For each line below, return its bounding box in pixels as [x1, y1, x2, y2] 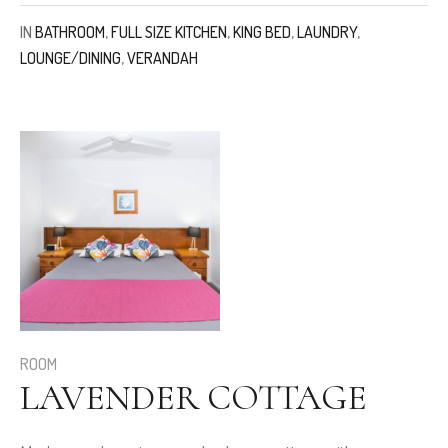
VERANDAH [127, 48, 198, 69]
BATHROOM [35, 22, 105, 43]
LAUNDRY [297, 22, 357, 43]
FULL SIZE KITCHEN [111, 22, 227, 43]
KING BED [233, 22, 291, 43]
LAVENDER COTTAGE [20, 376, 367, 420]
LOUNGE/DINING [20, 48, 121, 69]
